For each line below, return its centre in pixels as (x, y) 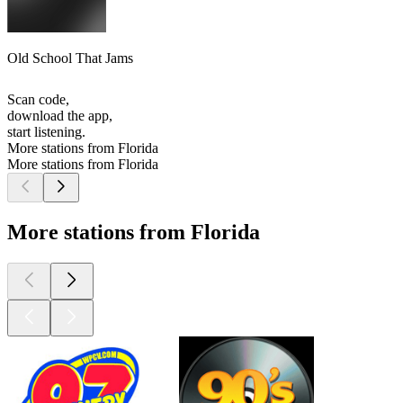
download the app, (60, 116)
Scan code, (38, 100)
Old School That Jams (70, 58)
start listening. (46, 132)
